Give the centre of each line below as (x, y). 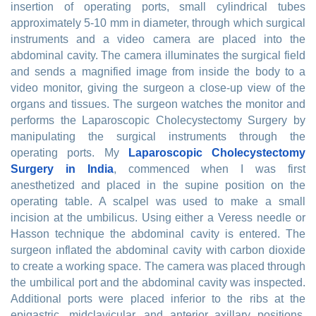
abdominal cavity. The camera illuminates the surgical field (158, 56)
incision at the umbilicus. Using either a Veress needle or (158, 218)
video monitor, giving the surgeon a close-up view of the (158, 88)
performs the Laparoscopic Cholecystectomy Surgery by (158, 121)
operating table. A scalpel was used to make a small (158, 202)
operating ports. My (69, 153)
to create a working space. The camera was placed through (158, 267)
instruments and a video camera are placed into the (158, 39)
